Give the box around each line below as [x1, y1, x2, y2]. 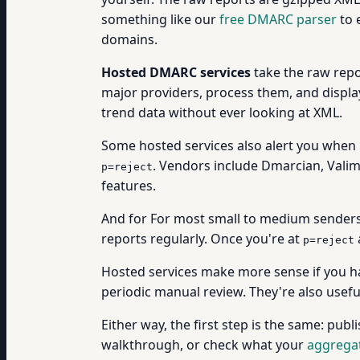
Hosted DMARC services [101, 63, 251, 81]
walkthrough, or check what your [101, 336, 307, 354]
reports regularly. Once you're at [101, 230, 303, 247]
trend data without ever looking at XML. [101, 104, 342, 121]
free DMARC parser [219, 10, 337, 28]
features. [101, 177, 156, 194]
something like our [101, 10, 219, 28]
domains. [101, 31, 157, 48]
